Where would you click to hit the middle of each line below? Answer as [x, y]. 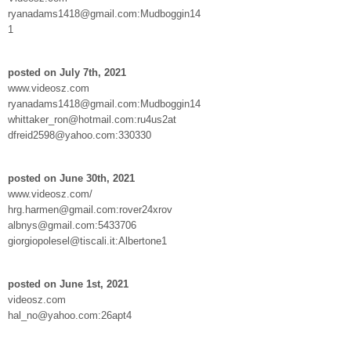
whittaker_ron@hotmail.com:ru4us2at [92, 119]
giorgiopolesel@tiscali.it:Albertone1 [87, 241]
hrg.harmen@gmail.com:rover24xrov [90, 209]
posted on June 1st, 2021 [68, 284]
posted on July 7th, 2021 [67, 72]
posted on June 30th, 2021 [71, 178]
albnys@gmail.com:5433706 [72, 225]
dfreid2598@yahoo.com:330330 [80, 135]
